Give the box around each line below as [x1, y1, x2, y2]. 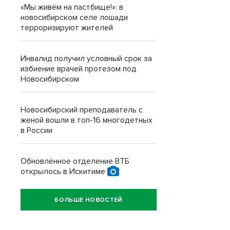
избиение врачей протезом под [21, 64, 137, 74]
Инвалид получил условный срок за [21, 53, 152, 64]
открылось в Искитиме [21, 166, 107, 177]
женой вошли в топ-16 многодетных [21, 115, 152, 125]
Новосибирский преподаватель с [21, 105, 143, 115]
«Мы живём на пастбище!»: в [21, 2, 123, 12]
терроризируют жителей [21, 23, 113, 33]
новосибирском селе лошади [21, 12, 128, 23]
